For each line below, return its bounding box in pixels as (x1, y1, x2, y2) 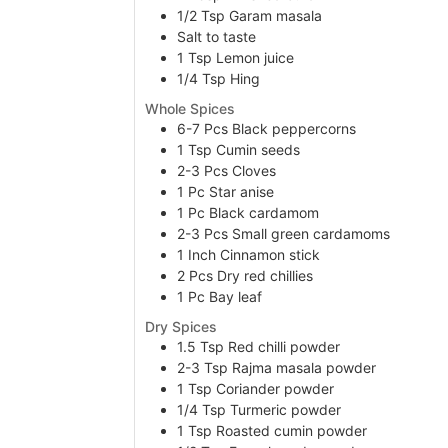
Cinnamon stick (220, 245, 321, 263)
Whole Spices (145, 99, 236, 117)
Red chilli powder (228, 337, 341, 355)
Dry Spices (145, 317, 218, 335)
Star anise (209, 182, 275, 200)
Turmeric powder (230, 400, 342, 418)
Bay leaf (209, 287, 263, 305)
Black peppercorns (232, 119, 357, 137)
